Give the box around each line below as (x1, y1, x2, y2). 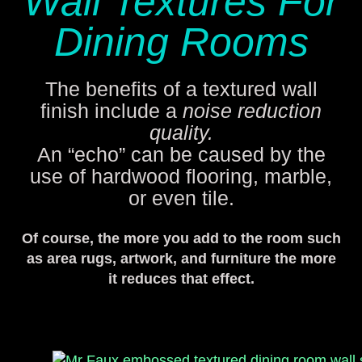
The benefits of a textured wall (44, 78, 318, 100)
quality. (149, 121, 213, 144)
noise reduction (177, 99, 322, 122)
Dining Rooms (53, 19, 309, 65)
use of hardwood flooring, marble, (30, 165, 332, 187)
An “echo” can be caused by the (36, 143, 326, 166)
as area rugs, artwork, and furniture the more (26, 250, 336, 267)
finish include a (40, 99, 177, 122)
